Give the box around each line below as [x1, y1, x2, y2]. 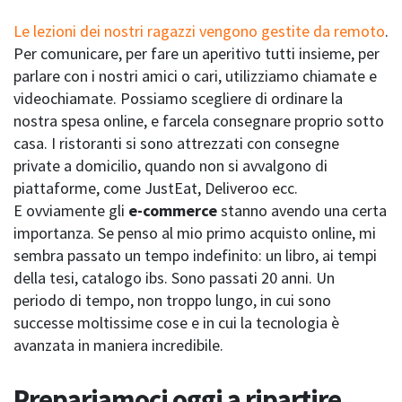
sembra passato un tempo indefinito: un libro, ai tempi [13, 245, 377, 267]
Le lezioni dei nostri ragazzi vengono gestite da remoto [13, 21, 385, 42]
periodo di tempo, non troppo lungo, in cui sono [13, 290, 331, 311]
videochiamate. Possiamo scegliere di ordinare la [13, 88, 343, 109]
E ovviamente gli [13, 200, 128, 222]
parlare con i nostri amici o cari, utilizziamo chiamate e [13, 66, 377, 87]
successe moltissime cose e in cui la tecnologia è [13, 312, 339, 334]
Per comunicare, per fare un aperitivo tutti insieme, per [13, 43, 380, 65]
